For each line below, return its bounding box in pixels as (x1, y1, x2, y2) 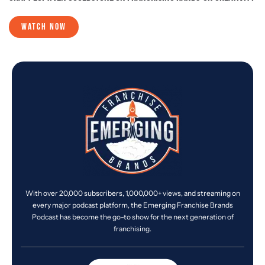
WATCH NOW (21, 21, 66, 33)
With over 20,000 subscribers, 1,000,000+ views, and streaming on (25, 189, 240, 198)
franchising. (114, 224, 151, 234)
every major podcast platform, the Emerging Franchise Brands (32, 201, 233, 210)
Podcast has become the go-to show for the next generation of (31, 212, 234, 222)
